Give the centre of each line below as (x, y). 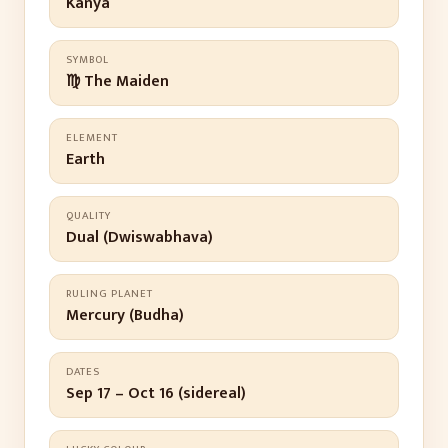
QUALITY (88, 216)
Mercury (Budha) (125, 315)
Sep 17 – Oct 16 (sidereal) (156, 393)
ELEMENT (92, 138)
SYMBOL (87, 60)
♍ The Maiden (117, 81)
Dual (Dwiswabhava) (139, 237)
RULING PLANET (109, 294)
